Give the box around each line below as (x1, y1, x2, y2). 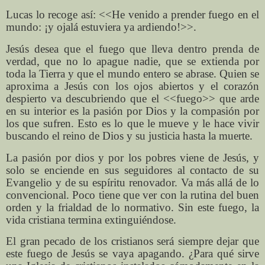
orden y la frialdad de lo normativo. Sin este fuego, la (6, 201, 259, 214)
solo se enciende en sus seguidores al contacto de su (6, 163, 259, 176)
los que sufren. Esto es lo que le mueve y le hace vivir (6, 117, 259, 130)
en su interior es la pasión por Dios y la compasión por (6, 104, 259, 117)
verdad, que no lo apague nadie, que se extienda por (6, 54, 259, 67)
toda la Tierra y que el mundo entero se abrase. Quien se (6, 67, 259, 80)
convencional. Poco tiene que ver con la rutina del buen (6, 188, 259, 201)
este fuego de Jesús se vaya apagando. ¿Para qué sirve (6, 247, 259, 260)
